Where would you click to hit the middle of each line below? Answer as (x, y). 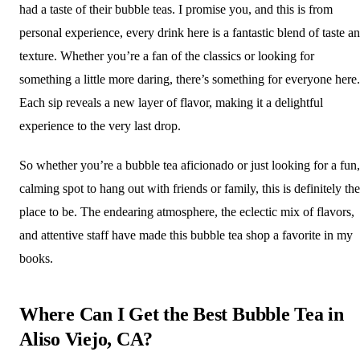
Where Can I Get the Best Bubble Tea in (182, 315)
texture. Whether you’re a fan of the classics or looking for (167, 56)
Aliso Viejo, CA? (86, 340)
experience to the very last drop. (100, 126)
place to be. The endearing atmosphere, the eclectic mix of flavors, (187, 212)
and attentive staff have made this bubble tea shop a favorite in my (186, 235)
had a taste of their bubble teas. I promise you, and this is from (176, 10)
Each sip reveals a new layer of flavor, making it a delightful (171, 103)
